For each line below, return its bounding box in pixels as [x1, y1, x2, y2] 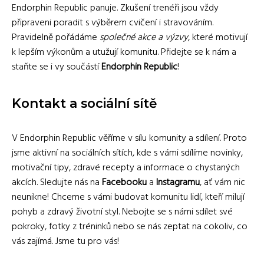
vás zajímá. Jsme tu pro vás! [12, 233, 119, 249]
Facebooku [102, 174, 147, 190]
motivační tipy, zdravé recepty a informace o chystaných [12, 160, 240, 176]
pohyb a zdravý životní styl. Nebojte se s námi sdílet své [12, 204, 233, 220]
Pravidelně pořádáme [12, 29, 100, 45]
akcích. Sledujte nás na [12, 174, 102, 190]
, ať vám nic [200, 174, 245, 190]
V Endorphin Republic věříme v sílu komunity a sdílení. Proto [12, 130, 247, 146]
